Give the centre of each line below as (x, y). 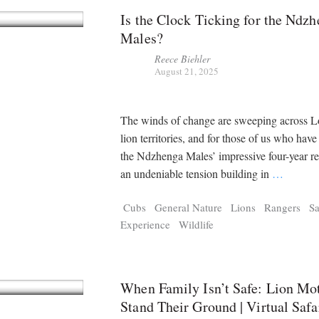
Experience (146, 224)
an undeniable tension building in (197, 174)
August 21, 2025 (187, 71)
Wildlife (197, 224)
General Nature (189, 207)
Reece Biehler (183, 58)
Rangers (283, 207)
